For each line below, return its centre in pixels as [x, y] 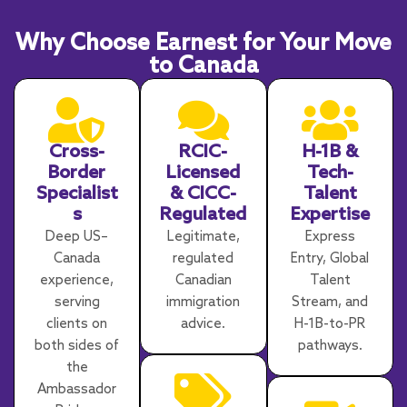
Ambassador [77, 390]
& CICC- [203, 195]
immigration [203, 303]
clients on [77, 325]
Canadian [203, 281]
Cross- [77, 153]
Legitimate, [203, 238]
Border [77, 174]
